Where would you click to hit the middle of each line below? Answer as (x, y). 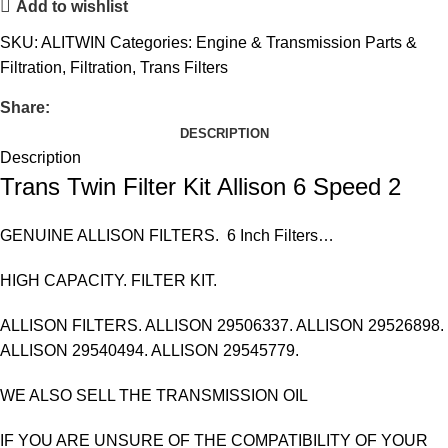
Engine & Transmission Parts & (306, 42)
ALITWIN (75, 42)
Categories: (151, 42)
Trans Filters (184, 67)
